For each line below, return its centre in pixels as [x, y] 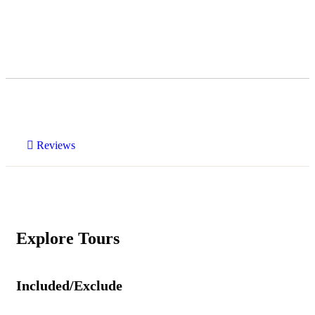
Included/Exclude [69, 285]
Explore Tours [68, 238]
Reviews [54, 145]
